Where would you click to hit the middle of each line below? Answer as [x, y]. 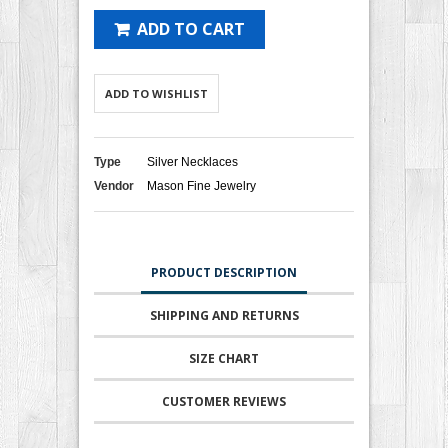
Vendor [114, 185]
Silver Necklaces [192, 161]
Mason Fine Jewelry [201, 185]
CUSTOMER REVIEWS [224, 401]
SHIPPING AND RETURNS [224, 315]
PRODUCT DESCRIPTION [224, 272]
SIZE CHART [224, 358]
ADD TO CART [191, 28]
